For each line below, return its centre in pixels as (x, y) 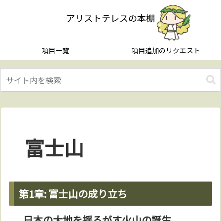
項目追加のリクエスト (166, 50)
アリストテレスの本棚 (110, 18)
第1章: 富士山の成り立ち (73, 194)
